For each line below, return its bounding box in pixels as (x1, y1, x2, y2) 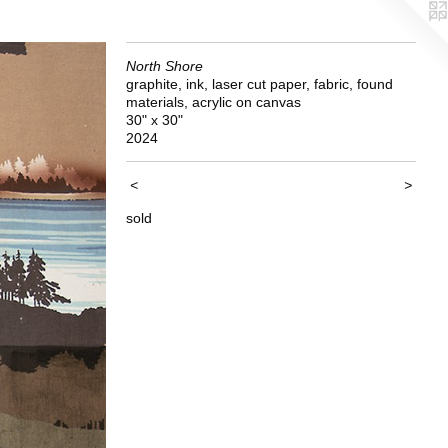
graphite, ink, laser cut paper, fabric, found (126, 76, 393, 92)
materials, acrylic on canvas (126, 94, 301, 110)
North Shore (126, 58, 203, 74)
